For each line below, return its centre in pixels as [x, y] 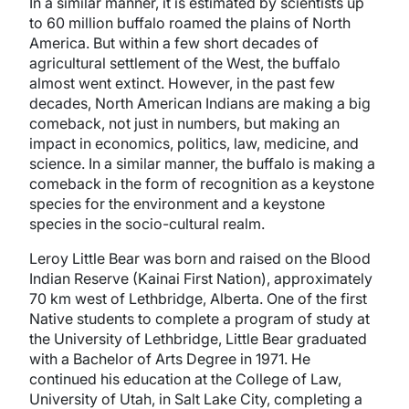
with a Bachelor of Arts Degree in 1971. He [170, 359]
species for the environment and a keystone [177, 204]
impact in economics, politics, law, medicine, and [194, 143]
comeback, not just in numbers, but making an [184, 123]
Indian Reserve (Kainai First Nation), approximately [201, 278]
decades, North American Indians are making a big [200, 103]
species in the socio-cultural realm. [147, 224]
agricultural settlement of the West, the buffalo [185, 63]
